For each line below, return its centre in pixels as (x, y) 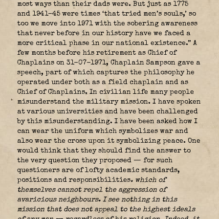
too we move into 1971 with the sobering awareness (107, 24)
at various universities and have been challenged (108, 112)
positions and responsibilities (74, 180)
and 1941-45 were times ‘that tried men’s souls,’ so (107, 14)
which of (150, 180)
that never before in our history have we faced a (104, 33)
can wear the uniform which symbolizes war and (103, 131)
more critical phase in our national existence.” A (107, 43)
